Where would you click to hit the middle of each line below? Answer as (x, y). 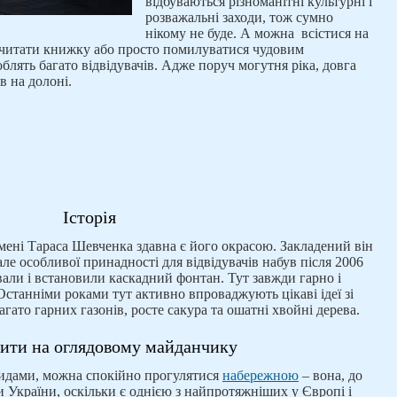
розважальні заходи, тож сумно (239, 17)
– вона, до (331, 375)
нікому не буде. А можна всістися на (257, 33)
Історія (90, 217)
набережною (261, 375)
